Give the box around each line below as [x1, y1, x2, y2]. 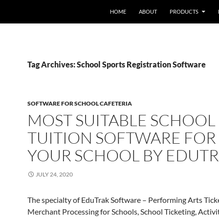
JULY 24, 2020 [36, 171, 73, 178]
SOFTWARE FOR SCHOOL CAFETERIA [27, 100, 132, 107]
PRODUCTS [170, 8, 198, 15]
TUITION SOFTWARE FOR [27, 128, 216, 148]
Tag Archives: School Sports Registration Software [27, 60, 206, 69]
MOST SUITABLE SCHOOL [27, 110, 216, 130]
